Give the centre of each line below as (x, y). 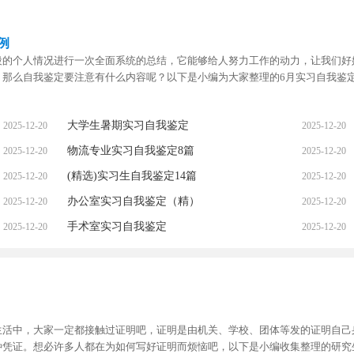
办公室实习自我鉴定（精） (133, 201)
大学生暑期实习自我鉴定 (128, 126)
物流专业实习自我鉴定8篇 (130, 151)
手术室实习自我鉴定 (117, 227)
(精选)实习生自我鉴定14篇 (132, 176)
